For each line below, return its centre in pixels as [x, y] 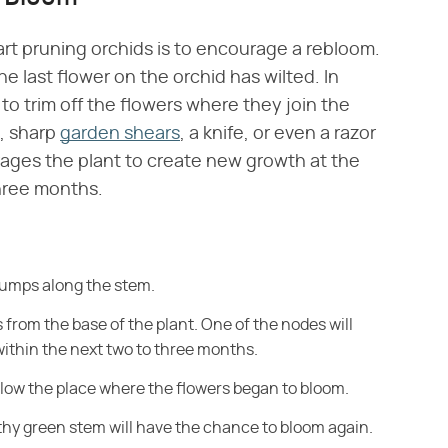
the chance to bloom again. [272, 427]
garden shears [120, 133]
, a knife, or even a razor [278, 133]
